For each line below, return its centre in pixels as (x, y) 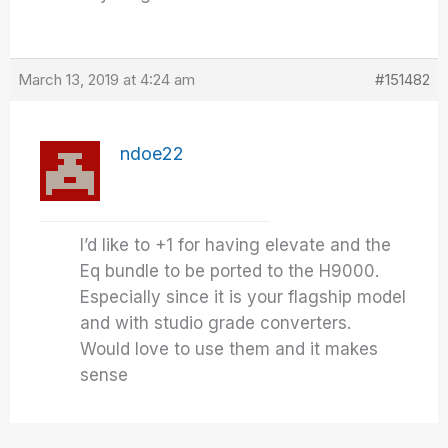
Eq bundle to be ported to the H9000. (230, 271)
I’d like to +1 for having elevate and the (236, 245)
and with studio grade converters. (216, 323)
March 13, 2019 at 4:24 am (107, 79)
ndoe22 (152, 153)
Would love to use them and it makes (229, 349)
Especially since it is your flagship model (243, 297)
